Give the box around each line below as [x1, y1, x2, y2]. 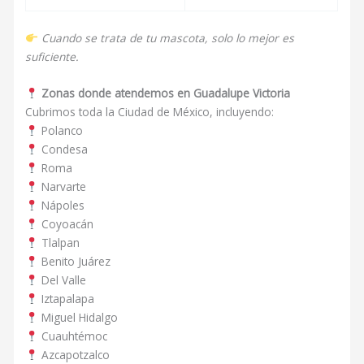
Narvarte [37, 178, 86, 194]
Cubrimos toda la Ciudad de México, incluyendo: [25, 103, 275, 119]
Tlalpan [37, 234, 80, 250]
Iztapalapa [37, 290, 94, 306]
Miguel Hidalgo [37, 309, 118, 325]
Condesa [37, 141, 88, 157]
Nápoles [37, 197, 84, 213]
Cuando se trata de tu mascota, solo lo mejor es [41, 29, 294, 45]
